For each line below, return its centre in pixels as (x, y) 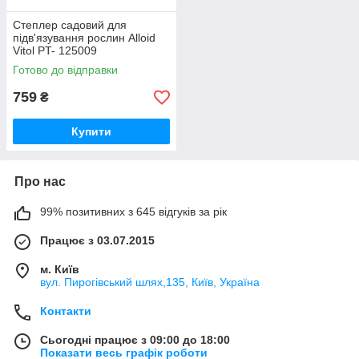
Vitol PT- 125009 (55, 50)
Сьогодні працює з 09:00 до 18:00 (135, 340)
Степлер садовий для (70, 25)
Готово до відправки (65, 70)
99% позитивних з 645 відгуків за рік (133, 212)
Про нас (40, 182)
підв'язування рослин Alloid (84, 38)
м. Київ (60, 269)
